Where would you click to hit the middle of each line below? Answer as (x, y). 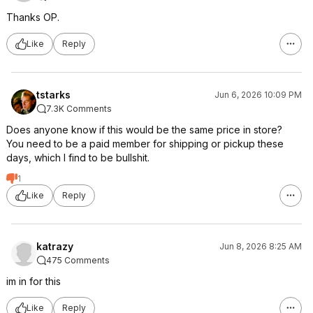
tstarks (53, 94)
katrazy (55, 246)
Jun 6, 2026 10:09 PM (258, 94)
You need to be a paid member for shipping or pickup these (145, 143)
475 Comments (78, 260)
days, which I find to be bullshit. (78, 157)
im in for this (34, 281)
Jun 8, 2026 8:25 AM (261, 246)
